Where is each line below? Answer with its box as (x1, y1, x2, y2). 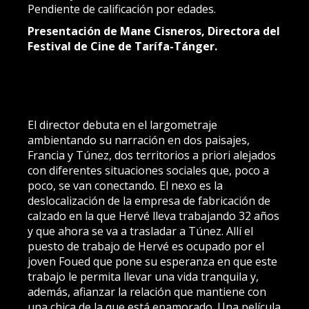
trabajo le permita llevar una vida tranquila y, (28, 269, 259, 284)
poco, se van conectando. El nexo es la (28, 178, 223, 193)
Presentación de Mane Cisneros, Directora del (28, 23, 280, 39)
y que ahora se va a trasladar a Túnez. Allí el (28, 223, 253, 239)
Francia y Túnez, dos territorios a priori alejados (28, 148, 276, 163)
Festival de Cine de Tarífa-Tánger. (28, 39, 217, 54)
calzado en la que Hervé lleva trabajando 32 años (28, 208, 279, 223)
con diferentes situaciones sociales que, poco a (28, 163, 269, 178)
